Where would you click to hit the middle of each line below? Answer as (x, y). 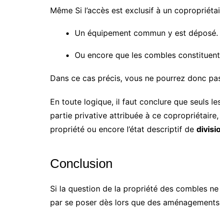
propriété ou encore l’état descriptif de (123, 129)
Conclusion (81, 164)
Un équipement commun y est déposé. (146, 33)
